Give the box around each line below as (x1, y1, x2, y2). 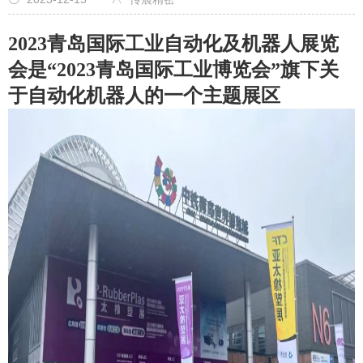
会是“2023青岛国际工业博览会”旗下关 (8, 59, 339, 81)
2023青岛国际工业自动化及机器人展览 (8, 33, 339, 55)
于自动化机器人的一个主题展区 (8, 85, 280, 107)
